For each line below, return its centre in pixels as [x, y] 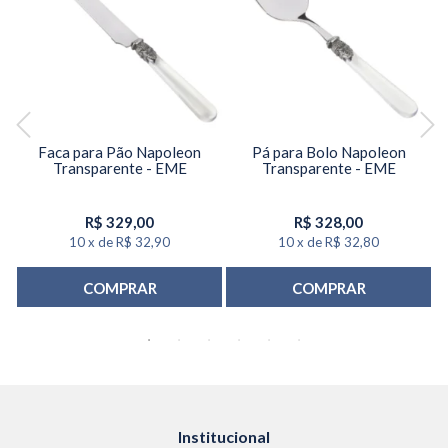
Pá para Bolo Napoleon [328, 151]
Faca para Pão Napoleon [119, 151]
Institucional [224, 436]
